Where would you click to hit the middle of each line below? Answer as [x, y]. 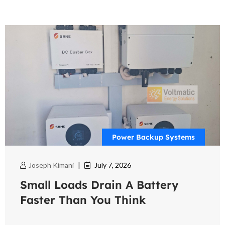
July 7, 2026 [113, 165]
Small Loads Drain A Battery [99, 185]
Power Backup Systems [153, 137]
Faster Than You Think [83, 200]
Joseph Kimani [51, 165]
